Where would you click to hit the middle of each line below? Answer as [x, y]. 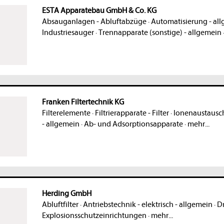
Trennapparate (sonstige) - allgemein [160, 33]
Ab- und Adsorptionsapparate [133, 124]
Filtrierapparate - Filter [132, 113]
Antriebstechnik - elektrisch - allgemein [147, 205]
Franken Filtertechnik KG [83, 102]
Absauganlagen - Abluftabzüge [94, 22]
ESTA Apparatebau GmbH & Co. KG [99, 11]
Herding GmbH [66, 194]
